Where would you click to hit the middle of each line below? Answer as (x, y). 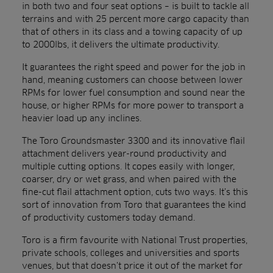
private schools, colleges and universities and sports (131, 253)
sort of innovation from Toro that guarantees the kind (134, 204)
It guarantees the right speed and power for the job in (134, 67)
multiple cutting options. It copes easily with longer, (128, 166)
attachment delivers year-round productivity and (124, 153)
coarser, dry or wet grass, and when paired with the (129, 179)
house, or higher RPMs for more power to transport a (133, 105)
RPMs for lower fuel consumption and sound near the (133, 92)
